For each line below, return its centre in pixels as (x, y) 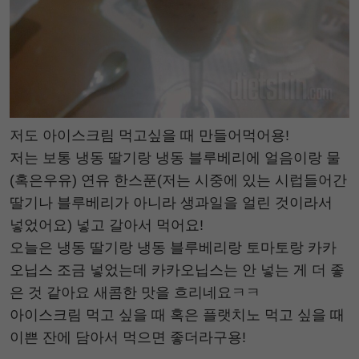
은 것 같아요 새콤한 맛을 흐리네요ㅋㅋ (135, 292)
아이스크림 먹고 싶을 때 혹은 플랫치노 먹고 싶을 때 (177, 315)
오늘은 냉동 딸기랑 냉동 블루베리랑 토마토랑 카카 (173, 247)
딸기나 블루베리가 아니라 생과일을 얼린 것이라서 (171, 202)
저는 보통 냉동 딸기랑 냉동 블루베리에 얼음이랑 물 (175, 157)
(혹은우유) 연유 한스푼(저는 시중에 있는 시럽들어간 (178, 180)
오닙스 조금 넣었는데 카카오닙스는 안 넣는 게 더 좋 (177, 270)
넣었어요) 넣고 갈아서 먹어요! (107, 225)
